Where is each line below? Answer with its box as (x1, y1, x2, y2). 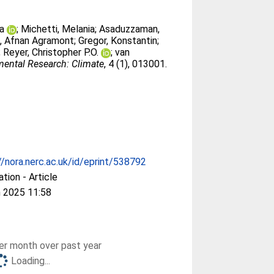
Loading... (11, 254, 51, 267)
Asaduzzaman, (99, 23, 160, 35)
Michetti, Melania (21, 23, 95, 35)
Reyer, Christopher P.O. (3, 46, 99, 58)
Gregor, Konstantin (78, 35, 158, 46)
